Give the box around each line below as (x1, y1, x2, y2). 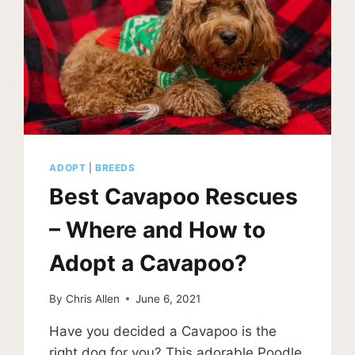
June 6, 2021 (135, 292, 200, 305)
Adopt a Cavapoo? (49, 250, 248, 277)
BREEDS (95, 162, 136, 174)
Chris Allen (65, 292, 120, 305)
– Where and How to (49, 216, 266, 244)
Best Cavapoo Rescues (49, 183, 299, 211)
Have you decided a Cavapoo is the (49, 323, 277, 339)
